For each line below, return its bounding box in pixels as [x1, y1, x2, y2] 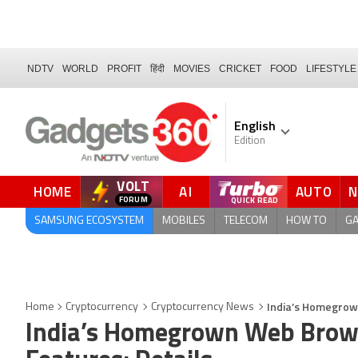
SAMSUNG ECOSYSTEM [34, 214, 144, 227]
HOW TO [286, 214, 327, 227]
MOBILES [162, 214, 205, 227]
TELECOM [224, 214, 268, 227]
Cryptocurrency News [151, 301, 254, 313]
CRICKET [219, 62, 261, 74]
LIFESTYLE [306, 62, 356, 74]
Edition [234, 136, 265, 146]
